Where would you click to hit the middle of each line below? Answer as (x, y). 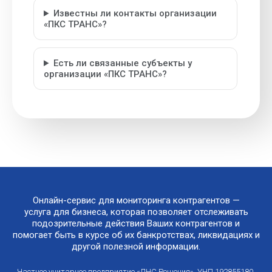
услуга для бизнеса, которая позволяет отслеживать (136, 212)
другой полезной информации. (136, 246)
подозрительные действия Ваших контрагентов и (136, 223)
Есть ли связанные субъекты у (122, 63)
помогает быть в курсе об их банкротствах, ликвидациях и (136, 235)
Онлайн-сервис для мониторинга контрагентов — (136, 200)
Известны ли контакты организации (135, 13)
